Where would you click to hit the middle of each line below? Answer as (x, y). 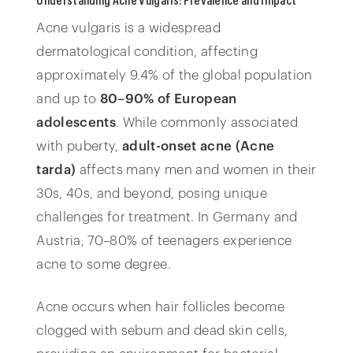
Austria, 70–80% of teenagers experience (164, 241)
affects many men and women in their (196, 170)
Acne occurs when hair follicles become (161, 307)
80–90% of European (167, 99)
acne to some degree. (104, 265)
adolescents (76, 123)
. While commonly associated (207, 123)
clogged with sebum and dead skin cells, (162, 331)
